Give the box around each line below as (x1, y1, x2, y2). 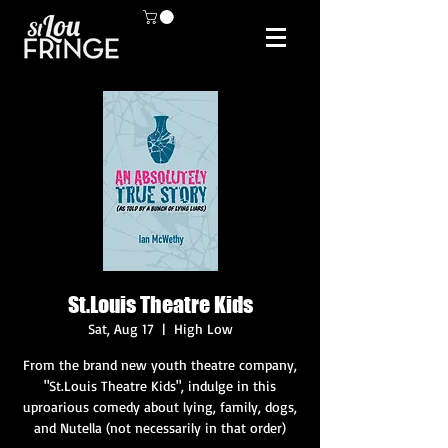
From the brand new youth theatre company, (23, 355, 297, 373)
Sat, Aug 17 (87, 319, 154, 337)
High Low (173, 319, 233, 337)
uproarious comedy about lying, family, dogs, (23, 397, 297, 415)
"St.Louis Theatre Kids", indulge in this (44, 376, 276, 394)
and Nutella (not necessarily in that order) (34, 418, 286, 436)
